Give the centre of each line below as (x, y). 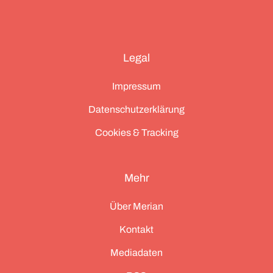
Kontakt (136, 229)
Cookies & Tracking (136, 132)
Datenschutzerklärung (136, 109)
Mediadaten (136, 252)
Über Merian (136, 206)
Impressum (136, 86)
